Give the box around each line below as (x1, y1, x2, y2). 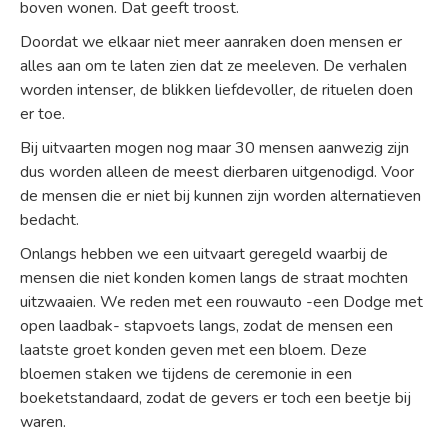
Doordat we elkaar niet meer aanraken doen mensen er (20, 31, 402, 53)
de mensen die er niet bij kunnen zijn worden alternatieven (20, 185, 421, 207)
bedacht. (20, 209, 79, 231)
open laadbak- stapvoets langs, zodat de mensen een (20, 315, 393, 337)
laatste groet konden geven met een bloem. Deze (20, 339, 367, 361)
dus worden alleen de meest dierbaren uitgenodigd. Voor (20, 161, 414, 183)
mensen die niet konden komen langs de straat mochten (20, 267, 408, 289)
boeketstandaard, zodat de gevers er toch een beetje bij (20, 387, 411, 409)
